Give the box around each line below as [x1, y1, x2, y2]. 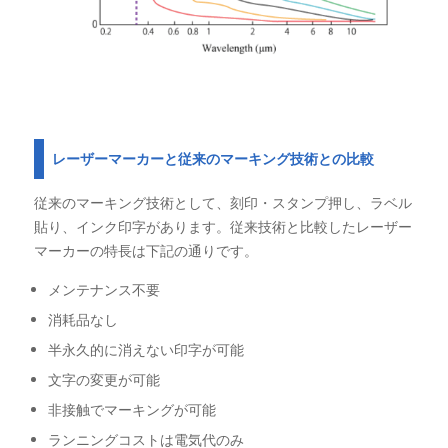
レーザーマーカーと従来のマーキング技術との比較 [51, 149, 374, 169]
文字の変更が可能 [47, 369, 160, 389]
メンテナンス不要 [47, 279, 160, 299]
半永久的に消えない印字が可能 [47, 339, 244, 359]
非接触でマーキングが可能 [47, 399, 216, 419]
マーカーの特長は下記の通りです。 [33, 240, 258, 260]
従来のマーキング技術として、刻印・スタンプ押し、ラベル [33, 192, 412, 212]
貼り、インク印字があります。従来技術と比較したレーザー [33, 216, 412, 236]
